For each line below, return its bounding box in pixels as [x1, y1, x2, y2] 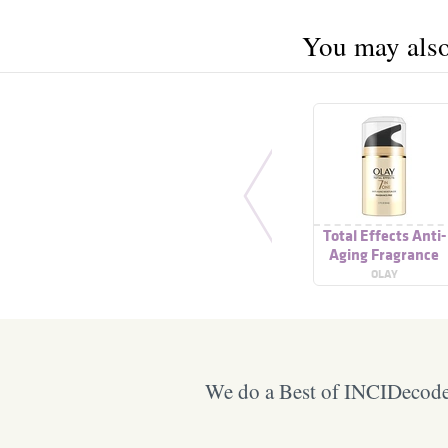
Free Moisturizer [328, 262, 440, 285]
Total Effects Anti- [322, 224, 446, 247]
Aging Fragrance [329, 243, 440, 266]
